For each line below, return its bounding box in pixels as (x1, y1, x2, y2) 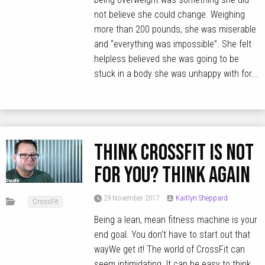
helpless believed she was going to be (94, 53, 240, 65)
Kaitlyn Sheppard (175, 193, 228, 202)
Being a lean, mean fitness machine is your (94, 214, 258, 225)
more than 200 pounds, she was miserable (94, 24, 257, 35)
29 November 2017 (102, 193, 160, 202)
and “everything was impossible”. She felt (94, 38, 252, 50)
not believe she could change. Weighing (94, 9, 245, 21)
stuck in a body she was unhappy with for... (94, 68, 259, 80)
